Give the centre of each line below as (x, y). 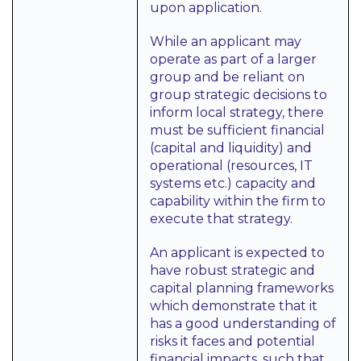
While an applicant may (226, 41)
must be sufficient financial (237, 130)
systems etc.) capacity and (233, 183)
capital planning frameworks (242, 288)
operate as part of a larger (233, 59)
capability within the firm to (238, 201)
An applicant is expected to (237, 253)
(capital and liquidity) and (231, 148)
